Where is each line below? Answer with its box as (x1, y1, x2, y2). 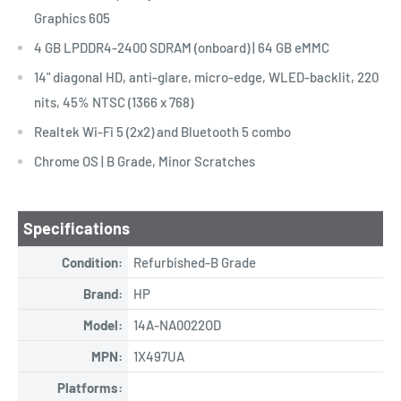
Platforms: (57, 379, 123, 396)
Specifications (23, 218, 130, 238)
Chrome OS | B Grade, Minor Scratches (34, 153, 255, 170)
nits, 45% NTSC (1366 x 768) (34, 94, 193, 111)
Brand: (83, 285, 123, 302)
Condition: (62, 253, 123, 270)
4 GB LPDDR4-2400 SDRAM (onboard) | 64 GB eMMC (34, 39, 329, 56)
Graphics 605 (34, 10, 110, 27)
